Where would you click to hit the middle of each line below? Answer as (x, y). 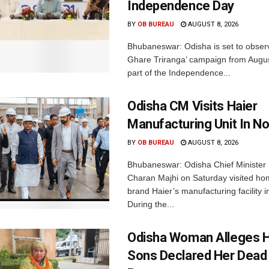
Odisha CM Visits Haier (192, 106)
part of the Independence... (179, 72)
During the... (151, 204)
